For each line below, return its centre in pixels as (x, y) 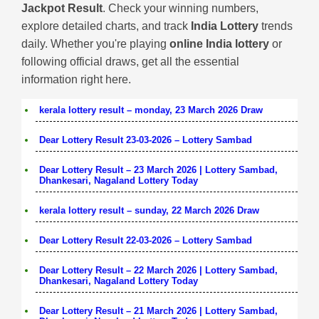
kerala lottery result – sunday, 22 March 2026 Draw (149, 211)
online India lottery (219, 44)
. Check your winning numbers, (181, 9)
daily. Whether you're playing (95, 44)
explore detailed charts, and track (106, 26)
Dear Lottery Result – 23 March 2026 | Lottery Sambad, (158, 170)
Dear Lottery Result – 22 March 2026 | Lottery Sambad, (158, 271)
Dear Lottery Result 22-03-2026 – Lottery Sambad (146, 241)
